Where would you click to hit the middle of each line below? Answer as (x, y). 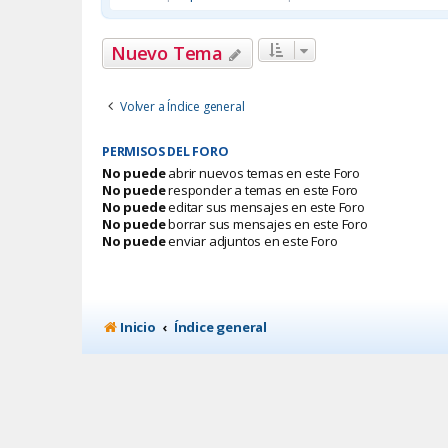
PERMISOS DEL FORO (165, 152)
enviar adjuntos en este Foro (251, 241)
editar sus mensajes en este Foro (265, 207)
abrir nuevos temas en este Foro (263, 173)
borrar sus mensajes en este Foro (266, 224)
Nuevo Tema (167, 53)
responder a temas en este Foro (262, 190)
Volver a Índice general (182, 107)
